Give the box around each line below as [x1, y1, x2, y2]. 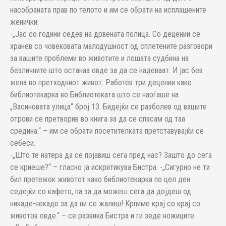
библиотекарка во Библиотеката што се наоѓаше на [10, 90, 179, 99]
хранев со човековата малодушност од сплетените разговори [10, 41, 212, 51]
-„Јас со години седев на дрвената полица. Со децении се [10, 29, 200, 39]
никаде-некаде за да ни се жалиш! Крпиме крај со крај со [10, 199, 200, 208]
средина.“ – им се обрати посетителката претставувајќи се [10, 126, 204, 136]
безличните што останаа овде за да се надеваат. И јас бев [10, 66, 203, 75]
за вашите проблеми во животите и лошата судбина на [10, 53, 189, 63]
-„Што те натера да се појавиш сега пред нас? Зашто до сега [10, 150, 212, 160]
